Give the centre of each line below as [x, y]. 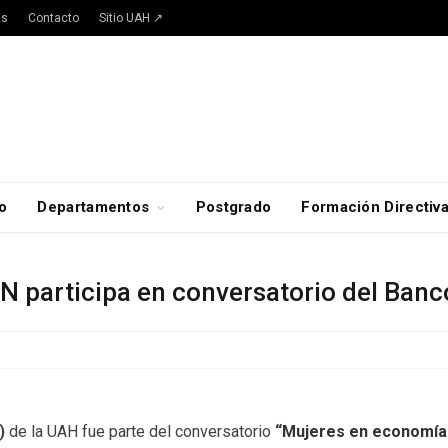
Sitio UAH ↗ [131, 18]
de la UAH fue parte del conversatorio [142, 431]
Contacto [53, 18]
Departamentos [93, 207]
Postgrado [233, 207]
